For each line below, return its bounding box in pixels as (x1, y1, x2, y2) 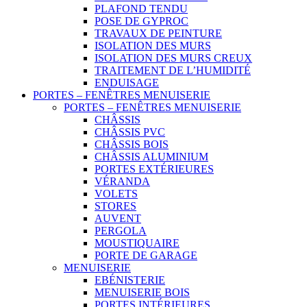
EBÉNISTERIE (95, 274, 165, 286)
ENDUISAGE (95, 77, 159, 88)
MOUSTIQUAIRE (95, 237, 180, 249)
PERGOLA (95, 225, 147, 236)
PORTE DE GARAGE (95, 249, 197, 261)
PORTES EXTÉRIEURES (95, 163, 214, 175)
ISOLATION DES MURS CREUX (95, 52, 252, 64)
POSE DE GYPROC (95, 15, 188, 27)
